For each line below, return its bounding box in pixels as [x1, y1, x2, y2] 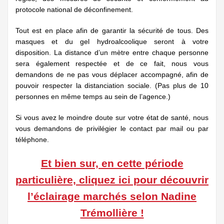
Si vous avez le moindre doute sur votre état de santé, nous [15, 113, 208, 122]
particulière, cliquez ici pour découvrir [15, 174, 208, 186]
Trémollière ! [80, 207, 144, 219]
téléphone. [15, 135, 49, 144]
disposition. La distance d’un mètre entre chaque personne [15, 48, 208, 57]
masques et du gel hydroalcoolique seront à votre [15, 37, 208, 46]
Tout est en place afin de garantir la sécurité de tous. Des [15, 26, 208, 35]
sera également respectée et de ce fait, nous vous [15, 59, 208, 68]
